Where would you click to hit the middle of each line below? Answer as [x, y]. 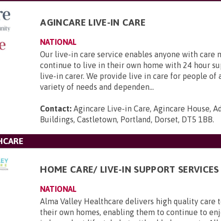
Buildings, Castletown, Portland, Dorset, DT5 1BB [127, 119]
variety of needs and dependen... [97, 87]
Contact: [56, 109]
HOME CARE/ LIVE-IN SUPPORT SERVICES [129, 169]
